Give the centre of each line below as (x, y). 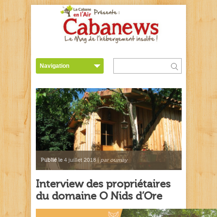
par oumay (114, 160)
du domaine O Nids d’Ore (99, 196)
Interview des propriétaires (103, 184)
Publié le (52, 160)
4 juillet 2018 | (81, 160)
